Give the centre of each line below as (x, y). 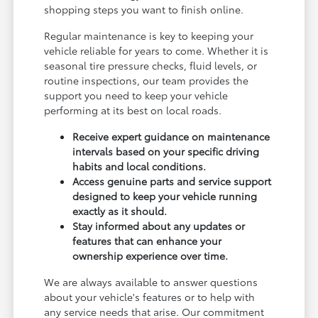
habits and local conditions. (139, 166)
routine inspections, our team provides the (147, 80)
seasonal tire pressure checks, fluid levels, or (151, 65)
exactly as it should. (120, 210)
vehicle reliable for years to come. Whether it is (157, 50)
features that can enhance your (147, 240)
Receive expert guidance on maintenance (171, 136)
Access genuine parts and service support (172, 181)
